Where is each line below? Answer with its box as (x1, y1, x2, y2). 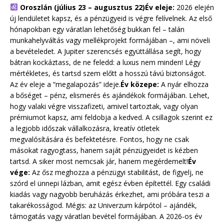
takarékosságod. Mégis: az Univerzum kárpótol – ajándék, (10, 200, 197, 210)
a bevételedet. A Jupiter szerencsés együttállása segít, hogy (10, 46, 201, 56)
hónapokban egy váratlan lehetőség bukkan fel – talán (10, 24, 184, 34)
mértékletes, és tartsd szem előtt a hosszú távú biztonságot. (10, 68, 206, 78)
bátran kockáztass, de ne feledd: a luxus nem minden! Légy (10, 57, 200, 67)
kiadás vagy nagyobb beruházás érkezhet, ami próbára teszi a (10, 189, 209, 199)
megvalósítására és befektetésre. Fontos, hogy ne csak (10, 134, 189, 144)
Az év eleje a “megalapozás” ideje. (10, 79, 120, 89)
